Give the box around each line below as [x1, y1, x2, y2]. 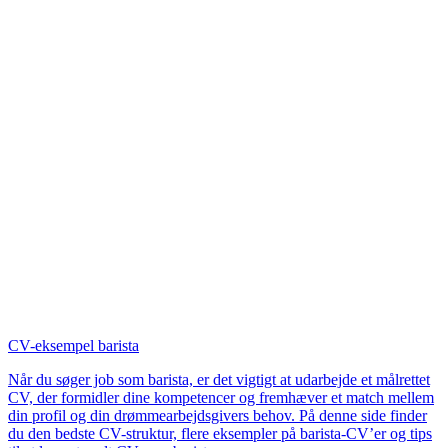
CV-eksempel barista [8, 336, 139, 354]
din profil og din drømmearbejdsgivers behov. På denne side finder [8, 406, 427, 424]
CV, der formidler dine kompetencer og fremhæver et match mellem [8, 388, 434, 406]
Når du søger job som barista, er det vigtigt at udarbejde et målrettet [8, 370, 430, 388]
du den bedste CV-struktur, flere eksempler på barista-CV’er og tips [8, 424, 432, 442]
